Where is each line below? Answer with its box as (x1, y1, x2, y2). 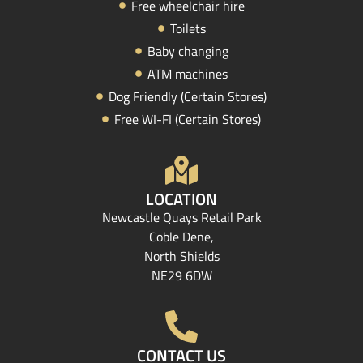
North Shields (143, 246, 220, 266)
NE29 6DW (151, 265, 212, 285)
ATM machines (147, 63, 228, 83)
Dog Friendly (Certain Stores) (109, 86, 267, 106)
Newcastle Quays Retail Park (101, 207, 262, 227)
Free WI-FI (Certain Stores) (114, 109, 261, 129)
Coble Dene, (149, 226, 214, 246)
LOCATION (146, 186, 217, 211)
